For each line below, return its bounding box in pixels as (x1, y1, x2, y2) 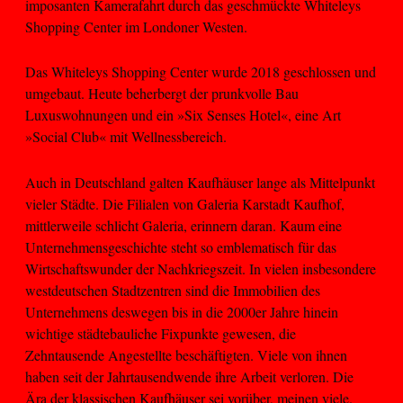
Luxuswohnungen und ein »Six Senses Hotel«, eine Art (25, 105, 341, 125)
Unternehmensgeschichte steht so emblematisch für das (25, 237, 336, 256)
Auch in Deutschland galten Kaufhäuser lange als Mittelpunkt (25, 172, 375, 192)
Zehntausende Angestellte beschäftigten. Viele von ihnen (25, 345, 347, 364)
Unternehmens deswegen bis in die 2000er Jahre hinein (25, 301, 338, 321)
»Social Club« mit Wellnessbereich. (25, 127, 231, 147)
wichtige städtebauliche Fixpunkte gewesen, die (25, 323, 296, 343)
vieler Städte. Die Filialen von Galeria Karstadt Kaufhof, (25, 193, 345, 213)
